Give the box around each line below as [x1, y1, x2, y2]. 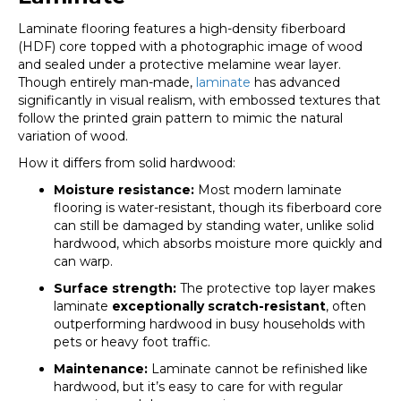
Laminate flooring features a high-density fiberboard [18, 21, 346, 37]
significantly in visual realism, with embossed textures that [18, 92, 380, 108]
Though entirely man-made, [18, 74, 196, 90]
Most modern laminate [194, 182, 342, 198]
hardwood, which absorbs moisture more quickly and [54, 235, 382, 252]
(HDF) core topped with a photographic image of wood [18, 38, 363, 55]
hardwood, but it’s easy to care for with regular [54, 379, 343, 395]
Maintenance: [54, 361, 148, 377]
